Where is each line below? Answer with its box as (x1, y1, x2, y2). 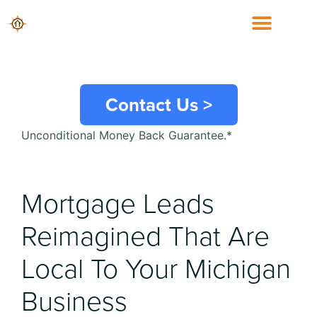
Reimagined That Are (21, 216, 270, 257)
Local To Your (21, 248, 185, 289)
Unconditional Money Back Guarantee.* (21, 128, 232, 142)
